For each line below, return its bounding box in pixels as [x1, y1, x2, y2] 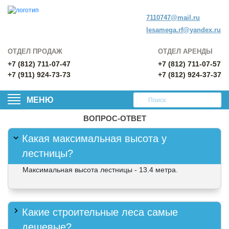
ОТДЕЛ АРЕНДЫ [158, 48, 213, 55]
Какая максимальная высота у [22, 132, 167, 144]
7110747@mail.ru [146, 14, 200, 21]
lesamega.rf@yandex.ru [146, 26, 221, 34]
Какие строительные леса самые [22, 206, 178, 218]
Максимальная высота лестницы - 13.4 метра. [22, 165, 178, 174]
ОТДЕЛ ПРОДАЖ [8, 48, 62, 55]
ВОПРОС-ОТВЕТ [83, 114, 146, 123]
